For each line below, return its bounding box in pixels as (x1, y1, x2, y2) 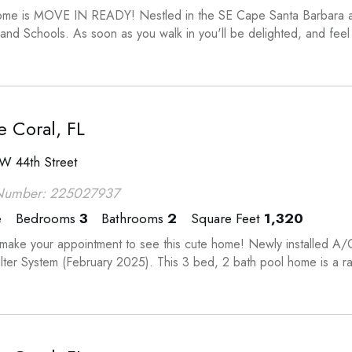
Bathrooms (101, 207, 164, 229)
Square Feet (190, 207, 260, 229)
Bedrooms (15, 207, 75, 229)
